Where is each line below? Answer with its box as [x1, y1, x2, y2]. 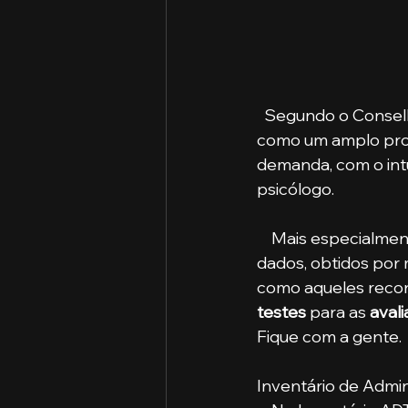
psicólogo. [257, 178, 338, 200]
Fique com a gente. [257, 326, 402, 348]
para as [306, 301, 366, 323]
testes [257, 301, 306, 323]
